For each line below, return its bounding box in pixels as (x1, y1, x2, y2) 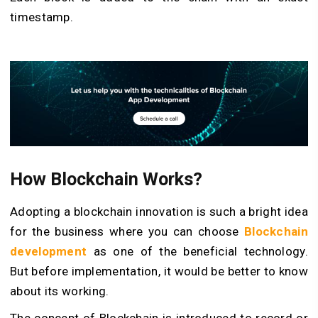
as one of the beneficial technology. (87, 244, 308, 259)
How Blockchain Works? (10, 169, 202, 190)
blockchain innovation (73, 204, 194, 219)
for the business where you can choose (10, 224, 244, 239)
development (10, 244, 87, 259)
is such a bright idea (193, 204, 308, 219)
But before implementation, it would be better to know (10, 264, 308, 279)
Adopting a (10, 204, 74, 219)
